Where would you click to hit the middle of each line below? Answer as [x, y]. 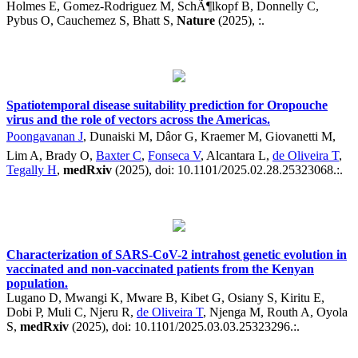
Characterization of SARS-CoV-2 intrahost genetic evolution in [177, 254]
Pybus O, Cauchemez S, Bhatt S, [91, 20]
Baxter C [119, 155]
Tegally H [32, 169]
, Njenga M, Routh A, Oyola [275, 312]
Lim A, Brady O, [51, 155]
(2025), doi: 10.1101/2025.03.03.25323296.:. [184, 326]
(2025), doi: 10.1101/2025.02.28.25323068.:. [227, 169]
